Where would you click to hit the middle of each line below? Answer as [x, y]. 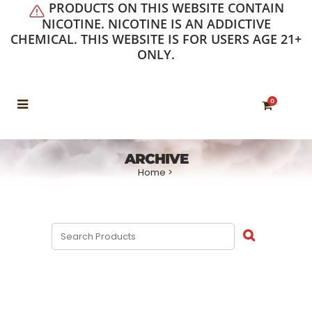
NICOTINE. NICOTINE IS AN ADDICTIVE [156, 23]
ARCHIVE [156, 159]
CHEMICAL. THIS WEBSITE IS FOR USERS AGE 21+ [156, 39]
